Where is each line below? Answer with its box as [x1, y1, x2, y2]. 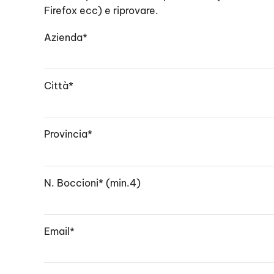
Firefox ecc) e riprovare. [44, 4, 158, 17]
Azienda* [44, 31, 87, 43]
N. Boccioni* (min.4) [44, 177, 141, 189]
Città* [44, 80, 73, 92]
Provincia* [44, 128, 92, 140]
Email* [44, 225, 75, 237]
